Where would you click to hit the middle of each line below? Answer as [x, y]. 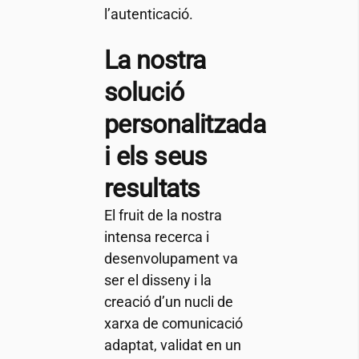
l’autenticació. [148, 14]
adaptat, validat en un [172, 345]
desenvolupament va [171, 258]
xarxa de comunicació [173, 323]
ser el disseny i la [157, 280]
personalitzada [185, 124]
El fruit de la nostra [163, 215]
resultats [152, 188]
